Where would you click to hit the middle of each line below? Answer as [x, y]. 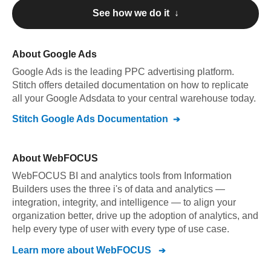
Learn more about [54, 250]
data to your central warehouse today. [176, 98]
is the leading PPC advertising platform [148, 72]
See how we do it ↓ [135, 13]
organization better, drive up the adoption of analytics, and [135, 216]
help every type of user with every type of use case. [121, 229]
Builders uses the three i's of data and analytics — [119, 189]
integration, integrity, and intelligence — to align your [124, 202]
